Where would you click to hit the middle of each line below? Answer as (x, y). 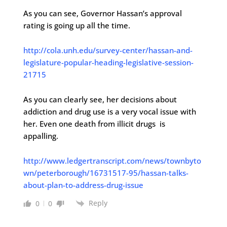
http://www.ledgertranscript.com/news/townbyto (112, 161)
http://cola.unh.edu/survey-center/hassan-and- (108, 50)
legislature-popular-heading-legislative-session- (108, 62)
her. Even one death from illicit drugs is (94, 124)
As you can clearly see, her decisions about (100, 99)
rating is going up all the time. (77, 25)
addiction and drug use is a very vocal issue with (109, 111)
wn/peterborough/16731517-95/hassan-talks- (106, 173)
